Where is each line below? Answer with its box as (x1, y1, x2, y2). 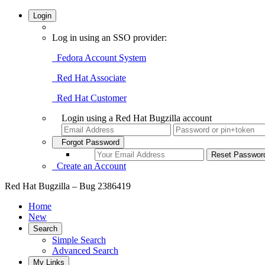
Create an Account (52, 161, 126, 171)
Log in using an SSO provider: (52, 33, 167, 43)
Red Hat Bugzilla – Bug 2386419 (5, 181, 131, 191)
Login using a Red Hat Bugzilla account (62, 113, 212, 123)
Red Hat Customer (52, 93, 127, 103)
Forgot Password (57, 138, 119, 147)
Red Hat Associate (52, 73, 126, 83)
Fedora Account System (52, 53, 146, 63)
